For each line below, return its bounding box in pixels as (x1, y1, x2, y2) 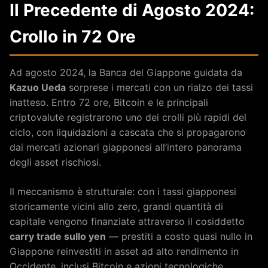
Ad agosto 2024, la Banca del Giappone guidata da (10, 66, 242, 78)
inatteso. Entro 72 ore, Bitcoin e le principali (10, 96, 208, 108)
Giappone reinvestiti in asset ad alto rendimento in (10, 245, 239, 257)
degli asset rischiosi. (10, 156, 101, 168)
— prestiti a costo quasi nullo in (106, 230, 252, 242)
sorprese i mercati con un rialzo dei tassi (66, 81, 253, 93)
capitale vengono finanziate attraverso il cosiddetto (10, 215, 245, 227)
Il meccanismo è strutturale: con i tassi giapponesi (10, 185, 236, 197)
